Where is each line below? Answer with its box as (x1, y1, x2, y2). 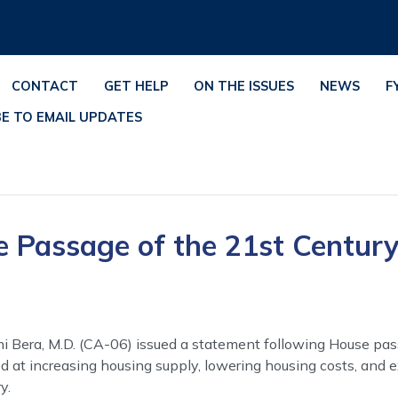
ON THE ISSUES (194, 77, 295, 94)
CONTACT (11, 77, 78, 94)
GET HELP (103, 77, 169, 94)
